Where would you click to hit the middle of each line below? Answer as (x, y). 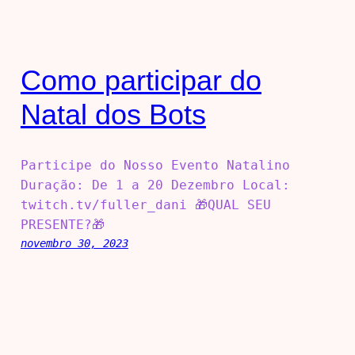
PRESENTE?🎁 (62, 224)
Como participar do (141, 81)
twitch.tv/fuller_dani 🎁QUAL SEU (145, 204)
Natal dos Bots (113, 115)
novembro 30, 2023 (74, 243)
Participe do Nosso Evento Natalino (155, 165)
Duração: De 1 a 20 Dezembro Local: (155, 185)
